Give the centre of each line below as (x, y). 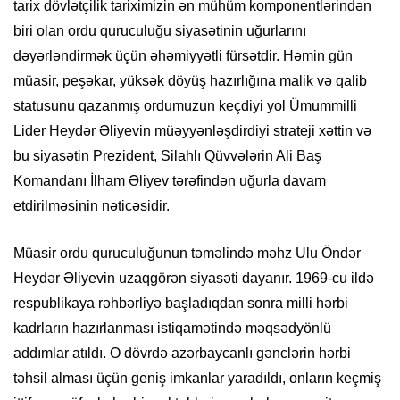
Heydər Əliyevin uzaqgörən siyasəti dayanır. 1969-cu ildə (194, 279)
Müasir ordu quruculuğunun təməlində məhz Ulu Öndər (187, 254)
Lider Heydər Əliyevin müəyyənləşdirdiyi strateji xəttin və (192, 131)
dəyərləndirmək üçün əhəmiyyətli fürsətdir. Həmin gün (183, 56)
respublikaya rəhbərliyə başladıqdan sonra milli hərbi (181, 304)
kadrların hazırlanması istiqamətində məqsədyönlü (172, 329)
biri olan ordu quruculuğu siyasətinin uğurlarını (160, 31)
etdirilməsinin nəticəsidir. (92, 206)
